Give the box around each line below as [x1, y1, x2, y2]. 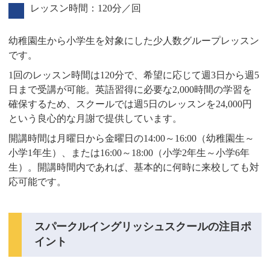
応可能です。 [8, 177, 67, 187]
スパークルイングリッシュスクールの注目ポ [34, 221, 252, 233]
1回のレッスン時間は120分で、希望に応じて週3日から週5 [8, 70, 260, 81]
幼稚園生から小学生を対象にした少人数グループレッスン [8, 36, 260, 46]
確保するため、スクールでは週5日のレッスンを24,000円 [8, 99, 253, 110]
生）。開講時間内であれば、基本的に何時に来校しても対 [8, 162, 260, 173]
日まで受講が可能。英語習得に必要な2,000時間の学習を [8, 84, 253, 95]
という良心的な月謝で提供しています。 [8, 113, 183, 124]
